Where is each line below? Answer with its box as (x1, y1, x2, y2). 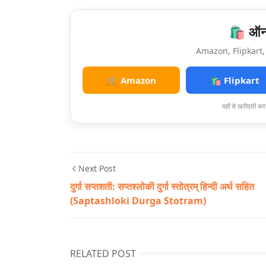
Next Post (78, 163, 116, 174)
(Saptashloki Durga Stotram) (70, 194, 206, 207)
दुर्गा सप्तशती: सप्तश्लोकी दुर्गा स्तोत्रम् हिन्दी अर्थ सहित (70, 180, 254, 193)
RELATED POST (70, 247, 136, 260)
